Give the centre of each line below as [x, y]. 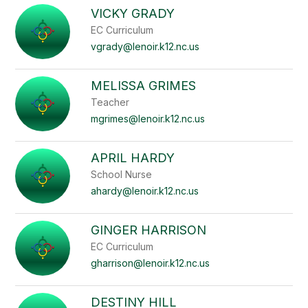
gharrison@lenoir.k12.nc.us [151, 263]
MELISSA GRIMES [144, 86]
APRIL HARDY [133, 158]
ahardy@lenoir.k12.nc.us [145, 191]
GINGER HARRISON [149, 230]
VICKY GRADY [133, 13]
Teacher [110, 102]
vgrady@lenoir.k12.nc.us [145, 46]
